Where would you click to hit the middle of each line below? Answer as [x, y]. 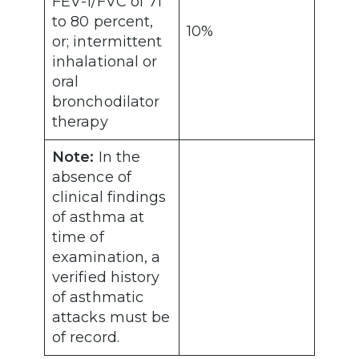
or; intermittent [107, 42]
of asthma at [99, 218]
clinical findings [109, 198]
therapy [82, 122]
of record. [88, 338]
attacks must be [111, 318]
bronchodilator [106, 102]
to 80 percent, [103, 22]
